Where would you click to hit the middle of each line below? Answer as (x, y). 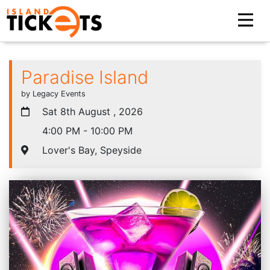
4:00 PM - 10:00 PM (86, 130)
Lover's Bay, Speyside (90, 150)
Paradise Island (85, 77)
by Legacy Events (53, 93)
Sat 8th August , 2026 (91, 111)
